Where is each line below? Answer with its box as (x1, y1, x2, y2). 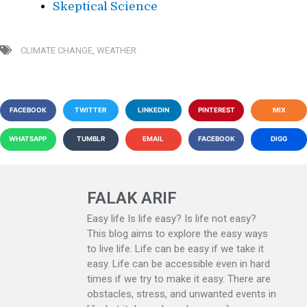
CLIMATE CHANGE (21, 45, 93, 56)
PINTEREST (197, 106, 235, 114)
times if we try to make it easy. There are (87, 272, 271, 285)
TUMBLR (76, 135, 105, 143)
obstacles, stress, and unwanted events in (87, 287, 276, 300)
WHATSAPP (9, 135, 47, 143)
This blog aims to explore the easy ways (87, 227, 268, 240)
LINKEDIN (137, 106, 169, 114)
